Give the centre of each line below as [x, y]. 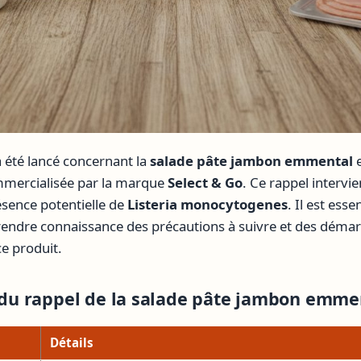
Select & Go [205, 183]
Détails [72, 343]
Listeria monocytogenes [207, 205]
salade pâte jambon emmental [251, 161]
